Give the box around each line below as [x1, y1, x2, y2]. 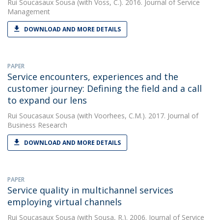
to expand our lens [7, 94, 87, 106]
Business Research [7, 120, 67, 130]
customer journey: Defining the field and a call [7, 82, 202, 94]
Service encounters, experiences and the [7, 71, 178, 82]
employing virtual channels [7, 196, 122, 208]
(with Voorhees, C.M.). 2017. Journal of [75, 111, 198, 120]
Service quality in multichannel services [7, 184, 173, 196]
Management [7, 7, 50, 16]
